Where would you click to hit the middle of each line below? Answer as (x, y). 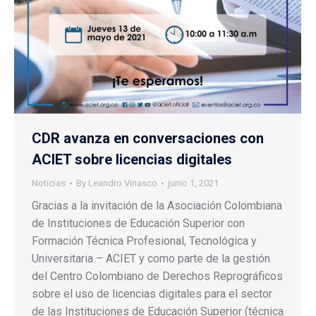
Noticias (49, 183)
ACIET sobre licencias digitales (132, 160)
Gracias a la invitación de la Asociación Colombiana (157, 206)
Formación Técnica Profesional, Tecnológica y (144, 241)
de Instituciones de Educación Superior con (138, 224)
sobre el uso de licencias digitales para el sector (152, 294)
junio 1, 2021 (193, 183)
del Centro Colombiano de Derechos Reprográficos (157, 276)
